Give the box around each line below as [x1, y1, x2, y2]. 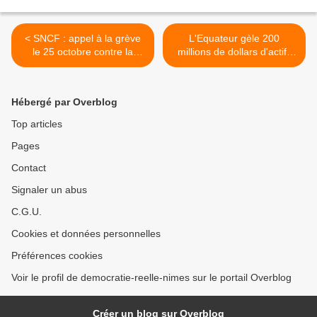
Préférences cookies [11, 249, 103, 261]
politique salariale [44, 59, 122, 71]
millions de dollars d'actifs [177, 45, 292, 57]
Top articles [11, 117, 62, 129]
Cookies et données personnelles [11, 227, 161, 239]
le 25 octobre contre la [33, 45, 133, 57]
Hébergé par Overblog [11, 96, 117, 108]
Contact [11, 161, 46, 173]
